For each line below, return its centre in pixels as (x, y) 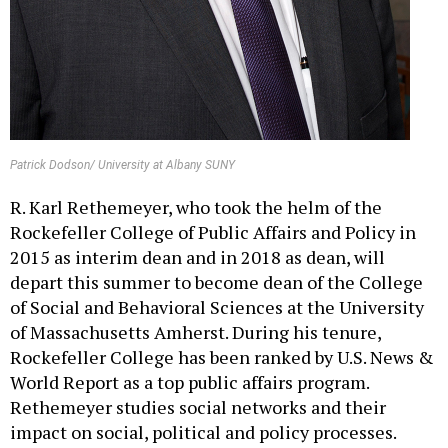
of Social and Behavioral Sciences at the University (217, 285)
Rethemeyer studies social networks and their (198, 385)
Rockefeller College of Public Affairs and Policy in (213, 210)
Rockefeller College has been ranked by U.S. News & (222, 335)
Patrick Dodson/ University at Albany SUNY (122, 143)
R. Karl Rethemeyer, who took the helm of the (196, 185)
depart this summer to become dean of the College (216, 260)
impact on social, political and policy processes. (203, 410)
